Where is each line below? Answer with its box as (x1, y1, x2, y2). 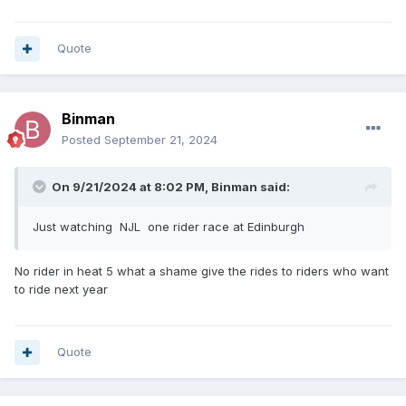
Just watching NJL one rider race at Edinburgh (33, 219, 304, 235)
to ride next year (14, 282, 108, 297)
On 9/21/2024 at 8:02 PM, (52, 179, 211, 195)
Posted (62, 132, 104, 148)
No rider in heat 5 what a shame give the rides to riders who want (14, 264, 389, 279)
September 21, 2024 (104, 132, 217, 148)
